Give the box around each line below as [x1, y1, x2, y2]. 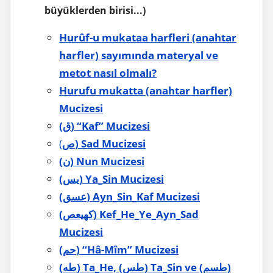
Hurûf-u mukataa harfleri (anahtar [59, 30, 236, 44]
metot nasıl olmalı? [59, 65, 157, 80]
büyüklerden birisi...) [44, 3, 146, 17]
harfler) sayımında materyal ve [59, 48, 218, 62]
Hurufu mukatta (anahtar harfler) [59, 83, 232, 97]
